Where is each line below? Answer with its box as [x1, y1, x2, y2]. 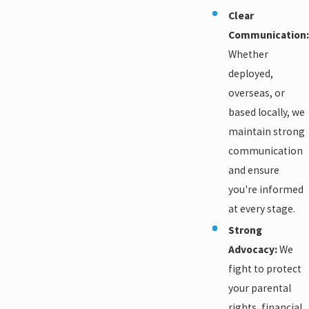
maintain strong [228, 124, 305, 138]
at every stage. [228, 201, 295, 215]
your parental [228, 281, 291, 295]
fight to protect [228, 261, 301, 275]
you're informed [228, 182, 303, 196]
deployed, [228, 66, 273, 80]
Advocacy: [228, 242, 277, 256]
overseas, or [228, 86, 285, 99]
